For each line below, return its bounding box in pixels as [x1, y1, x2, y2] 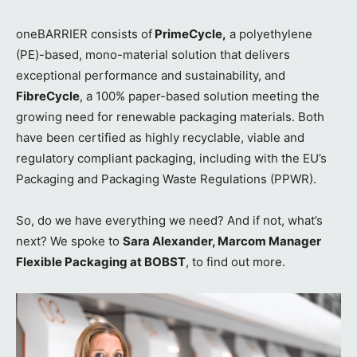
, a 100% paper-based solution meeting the [80, 88, 320, 104]
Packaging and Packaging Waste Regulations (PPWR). [16, 171, 316, 187]
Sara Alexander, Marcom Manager [123, 233, 321, 249]
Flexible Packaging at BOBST [16, 254, 186, 270]
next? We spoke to [16, 233, 123, 249]
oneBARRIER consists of [16, 26, 152, 42]
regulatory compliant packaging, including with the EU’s [16, 151, 327, 167]
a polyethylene [226, 26, 312, 42]
